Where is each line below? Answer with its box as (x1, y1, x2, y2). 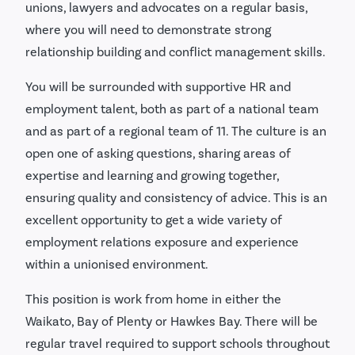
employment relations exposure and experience (25, 234, 299, 250)
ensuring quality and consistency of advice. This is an (25, 189, 327, 205)
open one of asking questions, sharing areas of (25, 145, 291, 161)
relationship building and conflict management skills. (25, 44, 326, 59)
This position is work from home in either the (25, 291, 281, 307)
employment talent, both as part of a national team (25, 101, 319, 116)
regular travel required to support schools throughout (25, 335, 330, 351)
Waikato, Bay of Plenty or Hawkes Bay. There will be (25, 313, 318, 329)
